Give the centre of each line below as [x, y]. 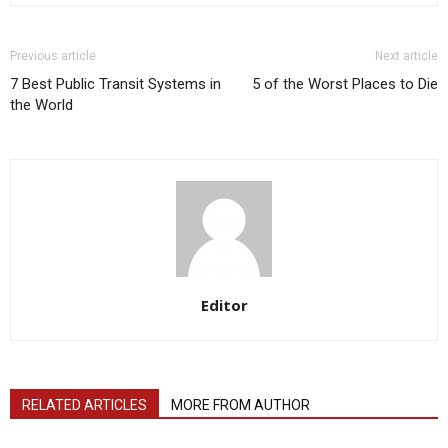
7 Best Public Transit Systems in [115, 84]
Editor [224, 305]
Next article [406, 56]
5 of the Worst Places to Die [345, 84]
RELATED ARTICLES [84, 405]
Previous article [53, 56]
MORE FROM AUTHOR [240, 405]
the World [41, 105]
